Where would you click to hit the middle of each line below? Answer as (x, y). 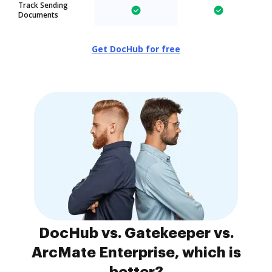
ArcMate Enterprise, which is (136, 253)
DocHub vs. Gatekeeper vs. (136, 233)
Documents (38, 15)
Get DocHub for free (136, 49)
